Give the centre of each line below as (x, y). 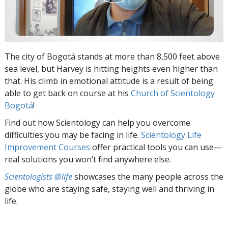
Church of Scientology (173, 93)
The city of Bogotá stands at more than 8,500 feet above (112, 56)
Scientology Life (171, 135)
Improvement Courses (47, 147)
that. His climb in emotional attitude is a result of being (109, 81)
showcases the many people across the (148, 176)
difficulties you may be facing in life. (73, 135)
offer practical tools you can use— (156, 147)
